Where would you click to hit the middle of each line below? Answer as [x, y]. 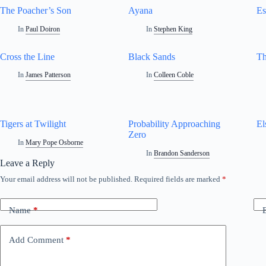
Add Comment [36, 240]
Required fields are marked [178, 179]
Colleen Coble [174, 75]
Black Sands [152, 56]
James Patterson [48, 75]
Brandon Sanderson [182, 153]
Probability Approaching [175, 124]
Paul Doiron [43, 29]
